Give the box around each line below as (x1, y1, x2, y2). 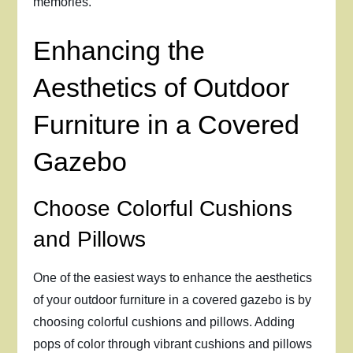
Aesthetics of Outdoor (33, 72, 290, 102)
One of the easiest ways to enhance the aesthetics (33, 271, 313, 284)
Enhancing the (33, 35, 206, 65)
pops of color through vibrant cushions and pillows (33, 337, 313, 351)
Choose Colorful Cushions (33, 196, 293, 221)
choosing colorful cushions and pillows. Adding (33, 315, 295, 329)
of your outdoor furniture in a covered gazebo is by (33, 293, 312, 307)
